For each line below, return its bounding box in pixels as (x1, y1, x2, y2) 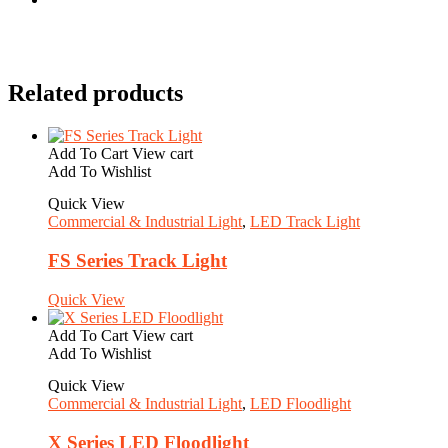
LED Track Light (250, 213, 360, 231)
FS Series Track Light (48, 250, 227, 272)
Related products (8, 80, 183, 107)
